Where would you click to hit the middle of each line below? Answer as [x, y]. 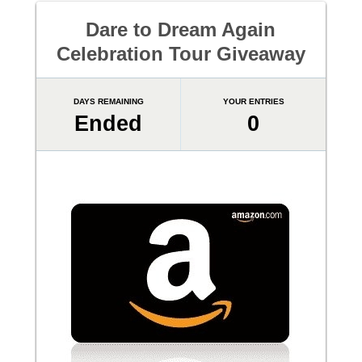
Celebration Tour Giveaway [181, 54]
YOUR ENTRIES [253, 101]
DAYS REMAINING [108, 101]
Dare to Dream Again [181, 29]
